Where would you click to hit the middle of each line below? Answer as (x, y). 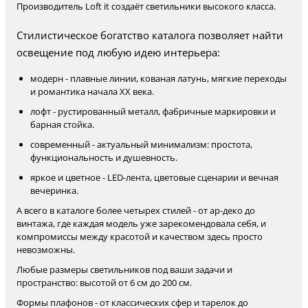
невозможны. (46, 250)
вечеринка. (54, 190)
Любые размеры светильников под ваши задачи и (124, 269)
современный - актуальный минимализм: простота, (141, 144)
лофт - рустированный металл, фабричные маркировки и (153, 111)
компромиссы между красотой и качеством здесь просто (140, 236)
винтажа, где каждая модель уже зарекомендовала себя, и (141, 223)
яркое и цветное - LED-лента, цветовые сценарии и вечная (154, 177)
